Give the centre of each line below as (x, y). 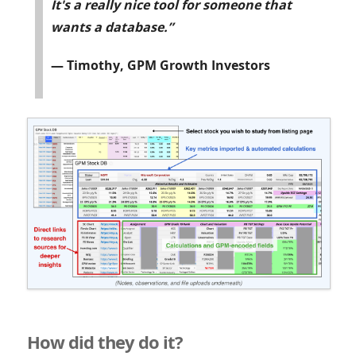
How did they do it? (104, 342)
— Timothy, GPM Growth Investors (160, 66)
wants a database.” (112, 27)
